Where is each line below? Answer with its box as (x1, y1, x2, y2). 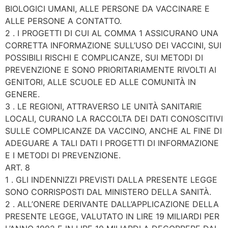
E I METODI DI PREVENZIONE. (5, 150, 121, 161)
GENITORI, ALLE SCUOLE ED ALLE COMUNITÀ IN (5, 77, 196, 88)
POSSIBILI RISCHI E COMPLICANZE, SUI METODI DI (5, 52, 203, 63)
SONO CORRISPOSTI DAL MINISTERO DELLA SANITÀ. (5, 187, 211, 197)
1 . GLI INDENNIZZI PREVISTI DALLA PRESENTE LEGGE (5, 175, 217, 185)
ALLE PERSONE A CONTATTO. (5, 16, 122, 26)
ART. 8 (5, 162, 30, 173)
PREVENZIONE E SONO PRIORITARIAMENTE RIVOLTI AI (5, 65, 216, 75)
